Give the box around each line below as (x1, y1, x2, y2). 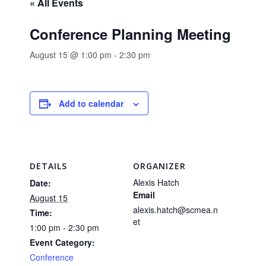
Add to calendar (59, 97, 123, 109)
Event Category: (30, 236, 95, 248)
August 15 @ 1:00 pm (30, 49, 112, 61)
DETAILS (30, 160, 67, 172)
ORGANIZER (133, 160, 186, 172)
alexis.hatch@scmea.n (133, 204, 218, 216)
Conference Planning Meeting (30, 24, 231, 44)
